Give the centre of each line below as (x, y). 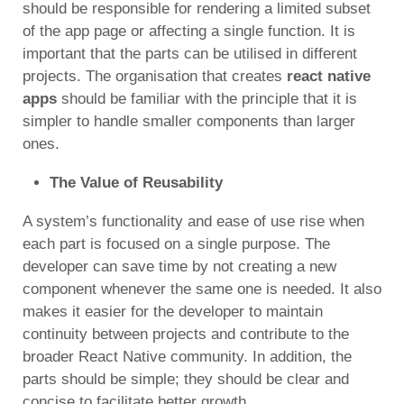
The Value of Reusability (136, 182)
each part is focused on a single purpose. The (176, 243)
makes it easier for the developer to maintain (173, 311)
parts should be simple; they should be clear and (186, 379)
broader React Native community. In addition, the (187, 356)
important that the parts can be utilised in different (190, 53)
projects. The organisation (110, 76)
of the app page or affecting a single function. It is (189, 31)
